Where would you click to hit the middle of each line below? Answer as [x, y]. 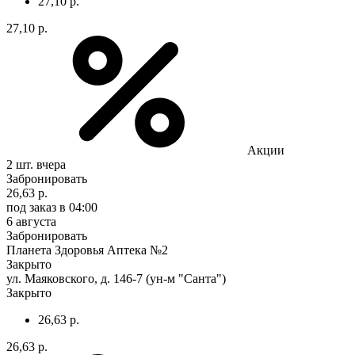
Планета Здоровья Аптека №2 [87, 250]
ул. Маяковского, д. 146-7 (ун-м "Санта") [116, 278]
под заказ [31, 207]
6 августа [31, 221]
